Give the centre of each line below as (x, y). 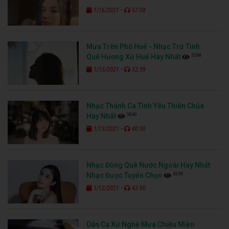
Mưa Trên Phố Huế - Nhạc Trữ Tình (143, 46)
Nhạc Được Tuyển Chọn (124, 175)
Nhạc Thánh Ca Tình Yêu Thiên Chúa (145, 106)
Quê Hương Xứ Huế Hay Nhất (134, 56)
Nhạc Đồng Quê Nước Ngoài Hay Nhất (148, 165)
